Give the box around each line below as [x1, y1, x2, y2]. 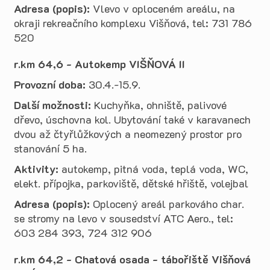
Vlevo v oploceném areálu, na [90, 1, 235, 16]
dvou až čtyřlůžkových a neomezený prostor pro [14, 127, 242, 141]
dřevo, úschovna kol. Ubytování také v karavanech [14, 112, 251, 127]
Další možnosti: [14, 98, 91, 112]
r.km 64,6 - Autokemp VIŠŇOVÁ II [14, 57, 185, 71]
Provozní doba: [14, 77, 86, 92]
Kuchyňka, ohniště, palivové [94, 98, 227, 112]
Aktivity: [14, 162, 58, 176]
